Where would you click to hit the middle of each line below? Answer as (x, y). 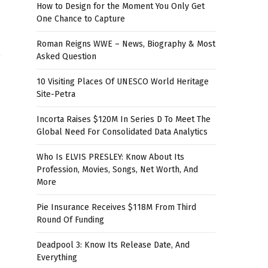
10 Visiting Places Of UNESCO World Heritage (123, 82)
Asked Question (66, 57)
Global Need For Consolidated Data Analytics (122, 132)
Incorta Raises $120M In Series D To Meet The (124, 119)
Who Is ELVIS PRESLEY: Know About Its (110, 157)
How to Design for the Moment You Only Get (121, 6)
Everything (57, 258)
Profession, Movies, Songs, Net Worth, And (117, 170)
